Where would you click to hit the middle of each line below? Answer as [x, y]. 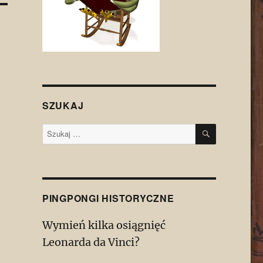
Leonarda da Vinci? [91, 242]
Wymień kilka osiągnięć [104, 225]
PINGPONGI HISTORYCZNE [108, 198]
